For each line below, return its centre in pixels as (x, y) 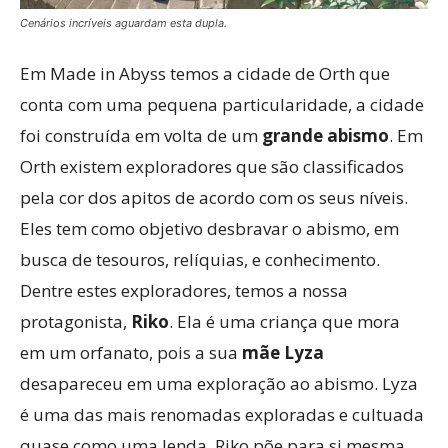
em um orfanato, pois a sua (131, 352)
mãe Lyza (283, 352)
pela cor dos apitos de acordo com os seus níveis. (214, 197)
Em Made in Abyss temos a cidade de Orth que (205, 73)
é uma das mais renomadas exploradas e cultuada (222, 414)
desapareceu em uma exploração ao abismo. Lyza (219, 383)
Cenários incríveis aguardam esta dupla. (123, 22)
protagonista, (75, 321)
